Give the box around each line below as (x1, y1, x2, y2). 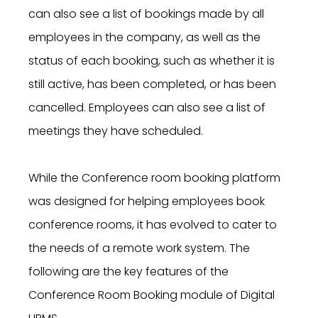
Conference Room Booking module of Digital (28, 287, 275, 304)
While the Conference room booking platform (28, 170, 280, 187)
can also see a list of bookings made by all (28, 6, 264, 23)
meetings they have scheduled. (28, 123, 203, 140)
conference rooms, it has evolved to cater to (28, 216, 277, 234)
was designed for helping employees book (28, 193, 265, 210)
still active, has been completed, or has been (28, 76, 276, 93)
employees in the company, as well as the (28, 29, 261, 46)
